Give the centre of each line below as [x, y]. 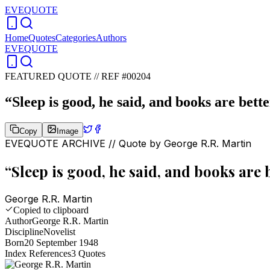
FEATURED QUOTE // [53, 76]
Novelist [59, 231]
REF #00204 [126, 76]
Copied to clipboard [51, 210]
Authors [111, 38]
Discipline [24, 231]
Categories [76, 38]
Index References [38, 253]
